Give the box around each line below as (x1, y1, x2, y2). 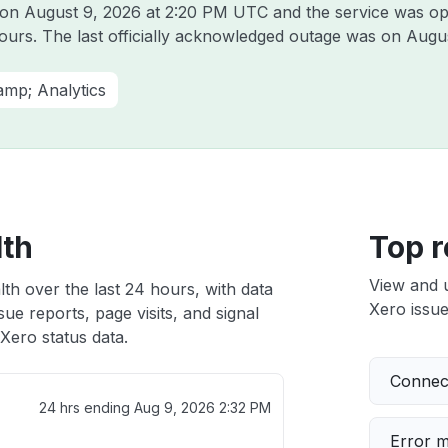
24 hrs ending (38, 399, 134, 416)
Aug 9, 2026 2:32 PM (133, 399, 271, 416)
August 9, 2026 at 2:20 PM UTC (24, 2, 268, 22)
